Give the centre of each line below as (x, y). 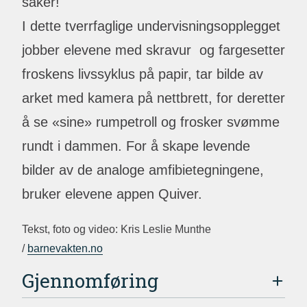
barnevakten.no (65, 248)
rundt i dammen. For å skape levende (136, 146)
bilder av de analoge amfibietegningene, (143, 170)
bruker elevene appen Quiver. (112, 194)
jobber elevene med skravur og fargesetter (153, 50)
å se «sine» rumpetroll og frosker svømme (151, 122)
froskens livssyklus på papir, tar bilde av (143, 74)
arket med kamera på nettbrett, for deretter (153, 98)
